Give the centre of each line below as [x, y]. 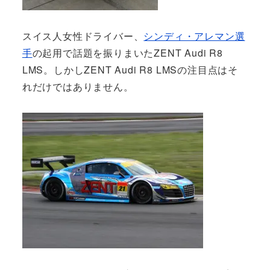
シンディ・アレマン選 [194, 36]
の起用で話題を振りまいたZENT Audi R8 [127, 53]
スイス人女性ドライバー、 [83, 36]
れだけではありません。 [78, 87]
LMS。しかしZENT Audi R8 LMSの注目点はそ [130, 70]
